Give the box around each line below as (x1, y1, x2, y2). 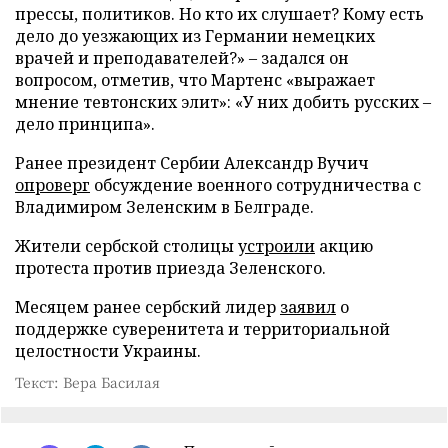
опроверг (15, 173, 90, 196)
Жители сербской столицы (15, 234, 238, 257)
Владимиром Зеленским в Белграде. (15, 195, 314, 218)
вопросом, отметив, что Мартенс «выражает (15, 68, 375, 91)
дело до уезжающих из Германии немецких (15, 24, 375, 47)
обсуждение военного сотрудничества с (90, 173, 421, 196)
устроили (238, 234, 315, 257)
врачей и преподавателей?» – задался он (15, 46, 349, 69)
